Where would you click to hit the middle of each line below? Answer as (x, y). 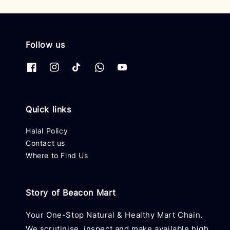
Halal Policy (47, 131)
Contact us (45, 143)
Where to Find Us (57, 155)
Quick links (49, 109)
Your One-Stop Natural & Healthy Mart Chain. (114, 215)
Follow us (45, 44)
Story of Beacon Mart (71, 193)
